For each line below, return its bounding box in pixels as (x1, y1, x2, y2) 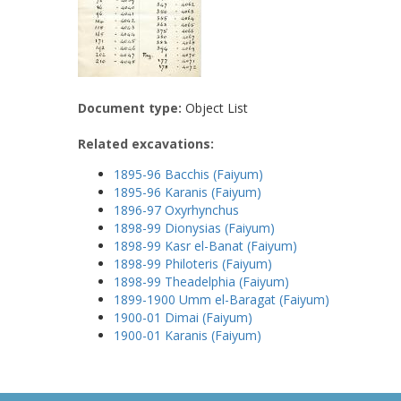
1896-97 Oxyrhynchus (114, 200, 239, 218)
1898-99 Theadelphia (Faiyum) (114, 272, 289, 290)
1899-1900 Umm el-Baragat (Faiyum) (114, 290, 329, 308)
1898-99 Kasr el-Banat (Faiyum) (114, 236, 297, 254)
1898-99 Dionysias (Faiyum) (114, 218, 275, 236)
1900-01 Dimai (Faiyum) (114, 308, 252, 326)
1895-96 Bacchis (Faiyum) (114, 165, 263, 183)
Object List (182, 98, 248, 116)
